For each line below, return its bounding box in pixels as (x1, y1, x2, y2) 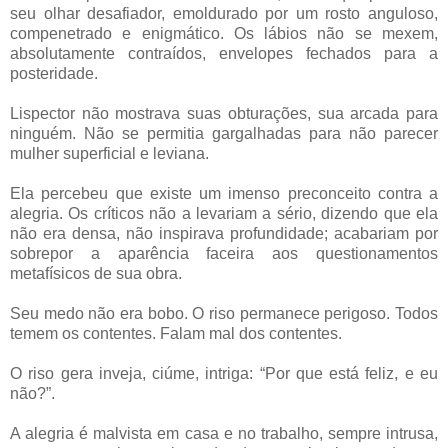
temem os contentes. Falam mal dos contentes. (10, 324, 342, 342)
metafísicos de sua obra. (10, 264, 182, 282)
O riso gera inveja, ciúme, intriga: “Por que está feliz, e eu (10, 364, 438, 382)
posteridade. (10, 64, 98, 82)
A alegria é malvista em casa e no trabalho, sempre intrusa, (10, 424, 438, 442)
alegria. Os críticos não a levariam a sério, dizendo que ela (10, 204, 438, 222)
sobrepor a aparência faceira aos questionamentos (10, 244, 438, 262)
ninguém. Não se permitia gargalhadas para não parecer (10, 124, 438, 142)
